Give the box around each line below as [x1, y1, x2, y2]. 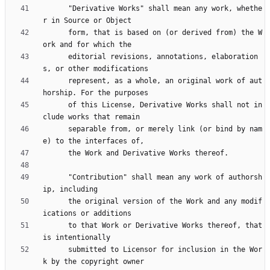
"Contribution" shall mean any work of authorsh [43, 173, 68, 182]
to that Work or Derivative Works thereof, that [43, 221, 68, 230]
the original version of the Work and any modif [43, 197, 68, 206]
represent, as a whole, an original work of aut [43, 77, 68, 86]
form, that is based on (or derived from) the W [43, 28, 68, 37]
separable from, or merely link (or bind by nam [43, 125, 68, 134]
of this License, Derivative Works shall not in [43, 101, 68, 110]
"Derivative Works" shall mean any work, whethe [43, 4, 68, 13]
